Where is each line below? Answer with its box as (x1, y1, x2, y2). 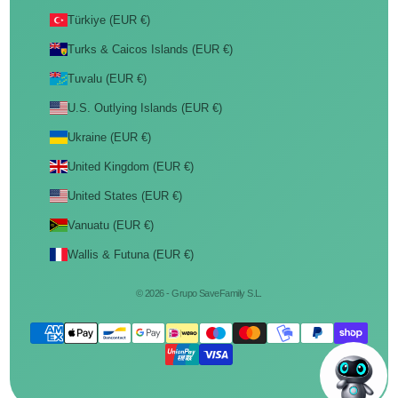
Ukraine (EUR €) (67, 131, 151, 144)
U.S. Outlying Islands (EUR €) (67, 101, 222, 115)
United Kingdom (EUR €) (67, 160, 194, 173)
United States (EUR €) (67, 189, 182, 203)
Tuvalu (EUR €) (67, 72, 147, 85)
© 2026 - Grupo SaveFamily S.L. (136, 288, 262, 298)
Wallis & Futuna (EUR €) (67, 248, 194, 261)
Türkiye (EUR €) (67, 13, 150, 27)
